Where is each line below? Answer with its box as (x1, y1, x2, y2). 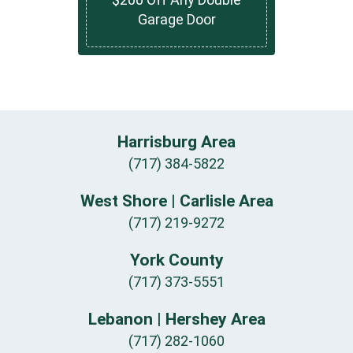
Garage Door (137, 10, 216, 28)
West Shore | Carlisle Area (80, 191, 273, 211)
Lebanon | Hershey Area (87, 310, 266, 329)
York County (129, 251, 224, 270)
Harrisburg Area (117, 132, 236, 152)
